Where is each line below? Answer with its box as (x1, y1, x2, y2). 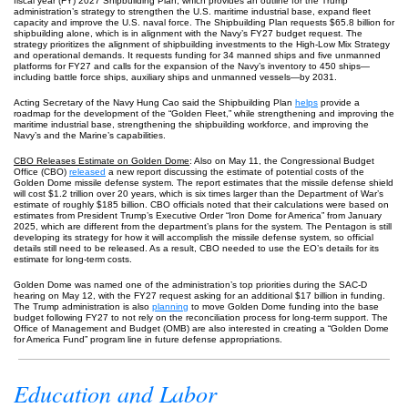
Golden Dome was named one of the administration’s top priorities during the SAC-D (14, 280, 367, 290)
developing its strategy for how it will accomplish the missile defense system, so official (14, 232, 373, 242)
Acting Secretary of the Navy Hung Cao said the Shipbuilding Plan (14, 97, 295, 107)
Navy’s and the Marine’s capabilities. (14, 130, 166, 140)
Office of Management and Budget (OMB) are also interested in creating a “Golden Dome (14, 323, 389, 333)
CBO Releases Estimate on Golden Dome (14, 156, 189, 166)
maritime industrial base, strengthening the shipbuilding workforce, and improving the (14, 119, 369, 129)
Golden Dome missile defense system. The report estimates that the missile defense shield (14, 178, 393, 188)
